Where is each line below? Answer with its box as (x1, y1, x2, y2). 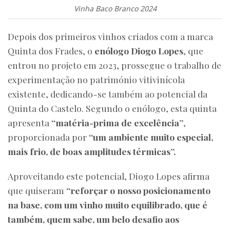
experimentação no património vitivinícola (8, 73, 185, 85)
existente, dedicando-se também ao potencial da (8, 87, 207, 100)
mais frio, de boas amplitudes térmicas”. (8, 145, 178, 157)
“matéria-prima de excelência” (51, 116, 183, 128)
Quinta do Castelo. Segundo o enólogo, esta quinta (8, 102, 217, 114)
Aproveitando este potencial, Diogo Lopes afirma (8, 169, 209, 182)
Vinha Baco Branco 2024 (73, 3, 157, 13)
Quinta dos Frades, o (8, 44, 94, 56)
